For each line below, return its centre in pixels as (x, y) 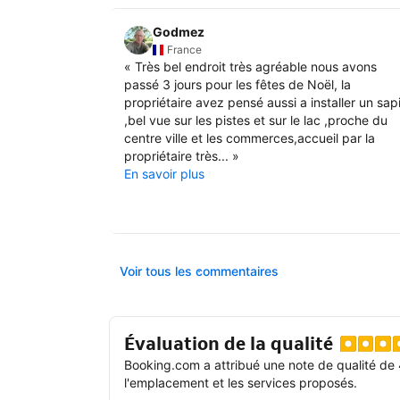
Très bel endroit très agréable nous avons (256, 66)
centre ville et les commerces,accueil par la (250, 137)
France (184, 49)
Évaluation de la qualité (229, 343)
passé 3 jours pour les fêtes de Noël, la (237, 84)
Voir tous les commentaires (199, 271)
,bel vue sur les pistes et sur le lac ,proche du (256, 120)
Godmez (179, 31)
